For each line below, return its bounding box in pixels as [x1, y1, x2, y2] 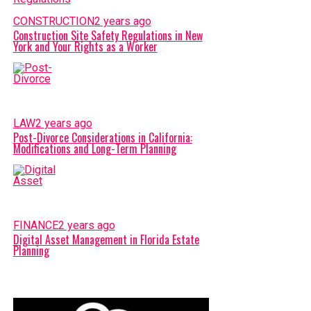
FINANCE [12, 219, 58, 232]
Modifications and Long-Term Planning [12, 140, 176, 157]
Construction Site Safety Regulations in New [12, 27, 203, 44]
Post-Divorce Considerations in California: [12, 129, 192, 146]
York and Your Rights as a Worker [12, 38, 158, 55]
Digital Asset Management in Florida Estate [12, 231, 199, 248]
